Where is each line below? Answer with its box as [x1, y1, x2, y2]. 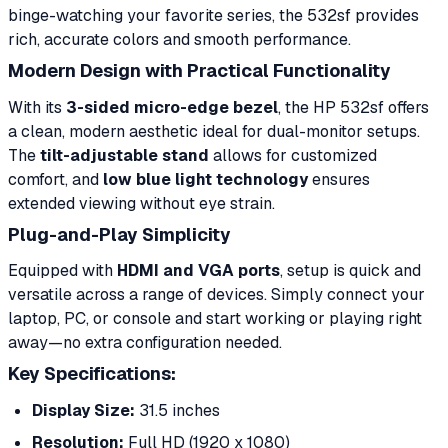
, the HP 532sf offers [278, 96, 429, 118]
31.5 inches [135, 399, 220, 421]
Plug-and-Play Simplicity [8, 222, 231, 246]
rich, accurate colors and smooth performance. [8, 29, 351, 50]
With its [8, 96, 66, 118]
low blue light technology [103, 168, 308, 190]
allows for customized [209, 144, 377, 166]
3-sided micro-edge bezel [66, 96, 278, 118]
